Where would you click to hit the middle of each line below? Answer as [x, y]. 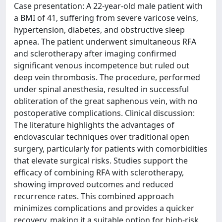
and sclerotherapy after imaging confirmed [95, 54]
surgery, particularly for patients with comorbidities [111, 149]
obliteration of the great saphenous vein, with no [106, 101]
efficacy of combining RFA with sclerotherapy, [99, 172]
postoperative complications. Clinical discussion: [104, 113]
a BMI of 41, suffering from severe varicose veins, [106, 18]
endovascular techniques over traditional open [102, 137]
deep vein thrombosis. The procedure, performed [107, 77]
